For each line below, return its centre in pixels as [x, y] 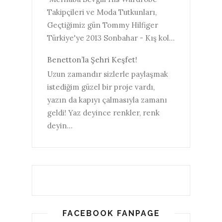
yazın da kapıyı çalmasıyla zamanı [107, 100]
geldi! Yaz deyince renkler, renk [103, 113]
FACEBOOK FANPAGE [111, 214]
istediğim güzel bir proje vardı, [101, 87]
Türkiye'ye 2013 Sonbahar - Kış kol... [111, 38]
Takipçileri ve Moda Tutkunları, [104, 12]
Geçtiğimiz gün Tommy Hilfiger [103, 25]
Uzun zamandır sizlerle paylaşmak [108, 74]
